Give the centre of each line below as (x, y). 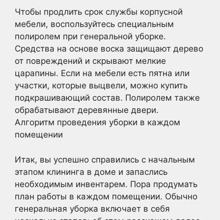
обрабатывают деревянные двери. (87, 110)
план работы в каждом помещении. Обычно (106, 196)
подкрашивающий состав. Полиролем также (107, 98)
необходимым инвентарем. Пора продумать (106, 184)
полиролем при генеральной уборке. (90, 36)
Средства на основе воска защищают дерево (109, 49)
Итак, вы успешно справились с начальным (105, 159)
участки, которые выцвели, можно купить (101, 85)
